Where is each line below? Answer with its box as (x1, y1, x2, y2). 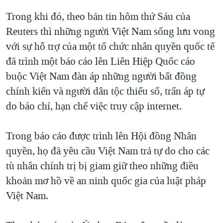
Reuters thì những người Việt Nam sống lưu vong (6, 24, 215, 38)
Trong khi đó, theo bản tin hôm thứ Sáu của (6, 9, 190, 23)
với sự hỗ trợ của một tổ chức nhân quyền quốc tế (6, 39, 215, 53)
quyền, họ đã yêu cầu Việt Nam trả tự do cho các (6, 143, 210, 158)
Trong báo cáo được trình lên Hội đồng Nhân (6, 128, 197, 143)
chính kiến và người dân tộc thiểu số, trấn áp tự (6, 84, 205, 98)
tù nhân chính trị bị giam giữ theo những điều (6, 158, 199, 173)
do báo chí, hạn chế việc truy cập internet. (6, 99, 182, 113)
